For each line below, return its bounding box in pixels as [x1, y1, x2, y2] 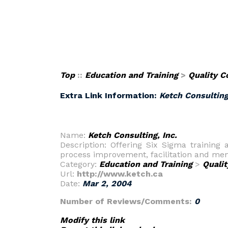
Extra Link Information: [60, 91, 159, 100]
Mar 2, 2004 [82, 179, 131, 188]
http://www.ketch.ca [77, 169, 163, 179]
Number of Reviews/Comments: [60, 196, 194, 206]
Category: [60, 159, 99, 169]
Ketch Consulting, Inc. [88, 130, 177, 140]
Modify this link [60, 215, 125, 225]
